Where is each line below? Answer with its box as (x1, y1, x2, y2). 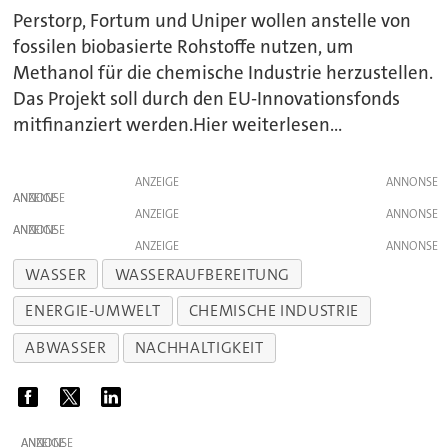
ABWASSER (25, 337, 107, 359)
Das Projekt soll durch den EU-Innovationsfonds (13, 86, 401, 111)
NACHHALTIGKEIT (134, 337, 264, 359)
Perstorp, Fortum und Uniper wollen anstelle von (13, 8, 412, 33)
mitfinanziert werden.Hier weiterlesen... (13, 112, 343, 137)
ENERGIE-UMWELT (25, 300, 161, 322)
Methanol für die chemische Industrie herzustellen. (13, 60, 434, 85)
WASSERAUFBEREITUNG (114, 263, 291, 285)
